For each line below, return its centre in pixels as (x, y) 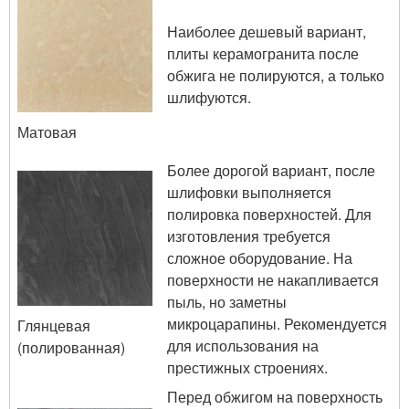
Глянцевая (54, 325)
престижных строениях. (247, 367)
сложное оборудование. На (260, 257)
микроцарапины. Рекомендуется (277, 323)
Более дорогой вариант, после (271, 170)
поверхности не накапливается (273, 279)
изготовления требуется (249, 236)
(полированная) (71, 347)
